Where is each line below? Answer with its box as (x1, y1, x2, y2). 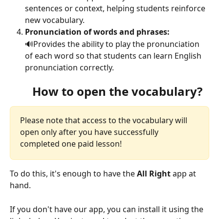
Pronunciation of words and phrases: (25, 26, 172, 38)
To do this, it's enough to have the (10, 168, 137, 179)
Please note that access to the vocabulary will (20, 115, 189, 126)
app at (171, 168, 198, 179)
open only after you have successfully (20, 127, 160, 138)
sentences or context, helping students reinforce (25, 3, 207, 14)
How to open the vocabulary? (32, 83, 202, 100)
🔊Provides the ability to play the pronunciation (25, 38, 201, 49)
